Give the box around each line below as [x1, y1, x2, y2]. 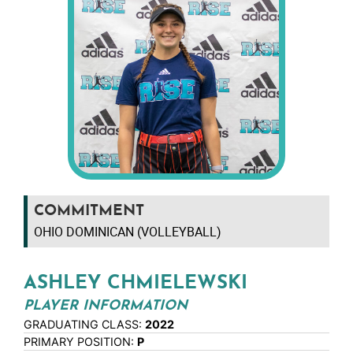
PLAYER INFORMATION [24, 299, 188, 314]
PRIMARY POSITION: [24, 335, 137, 349]
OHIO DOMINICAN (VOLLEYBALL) [34, 223, 221, 241]
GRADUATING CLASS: [24, 318, 145, 332]
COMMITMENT [34, 204, 144, 220]
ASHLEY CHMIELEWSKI [24, 274, 247, 294]
